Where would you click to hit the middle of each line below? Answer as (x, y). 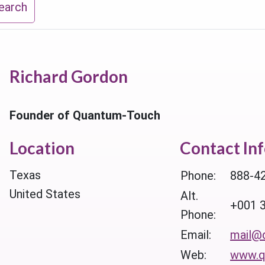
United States (45, 194)
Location (42, 148)
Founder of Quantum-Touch (85, 115)
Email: (196, 235)
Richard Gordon (68, 76)
